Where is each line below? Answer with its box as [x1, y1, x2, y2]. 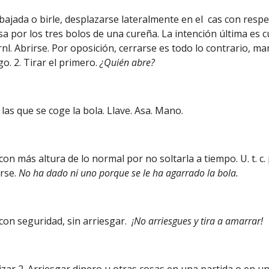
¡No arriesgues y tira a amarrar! [131, 214, 264, 228]
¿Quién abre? [100, 56, 156, 69]
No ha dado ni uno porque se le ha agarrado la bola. [16, 166, 239, 180]
